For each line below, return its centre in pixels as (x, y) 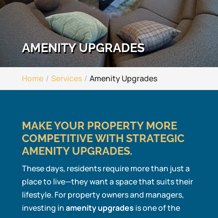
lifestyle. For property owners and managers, (103, 195)
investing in (44, 208)
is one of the (157, 208)
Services (66, 78)
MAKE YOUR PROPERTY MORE (99, 126)
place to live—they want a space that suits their (107, 182)
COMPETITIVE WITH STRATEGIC (103, 138)
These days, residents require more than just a (106, 168)
